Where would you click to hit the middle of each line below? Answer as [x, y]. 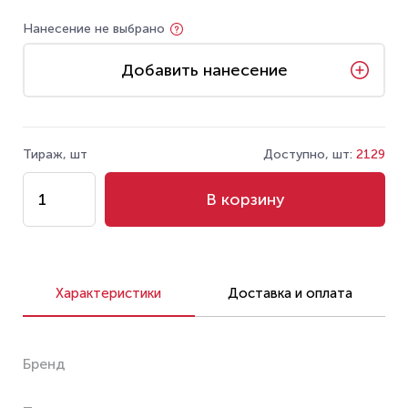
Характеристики [109, 293]
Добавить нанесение [204, 70]
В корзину [245, 199]
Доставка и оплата [290, 293]
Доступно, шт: [310, 154]
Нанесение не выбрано [94, 29]
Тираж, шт [55, 154]
